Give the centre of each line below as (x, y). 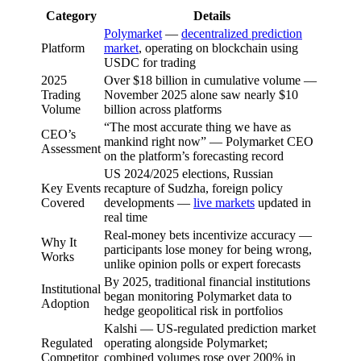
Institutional (71, 288)
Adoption (65, 303)
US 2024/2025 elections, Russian (189, 173)
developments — (149, 202)
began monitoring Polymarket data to (198, 296)
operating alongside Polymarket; (186, 342)
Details (212, 15)
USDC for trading (150, 62)
